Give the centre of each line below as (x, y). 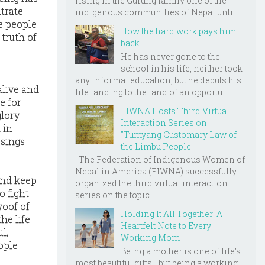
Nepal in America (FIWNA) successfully (156, 172)
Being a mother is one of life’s (181, 251)
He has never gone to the (170, 56)
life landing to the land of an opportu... (151, 92)
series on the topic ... (116, 195)
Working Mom (150, 238)
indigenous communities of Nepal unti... (157, 12)
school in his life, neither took (182, 68)
